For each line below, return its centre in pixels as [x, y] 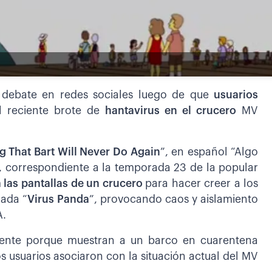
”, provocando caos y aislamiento [174, 199]
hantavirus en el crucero [171, 110]
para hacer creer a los [202, 183]
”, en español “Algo [209, 152]
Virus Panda [58, 199]
